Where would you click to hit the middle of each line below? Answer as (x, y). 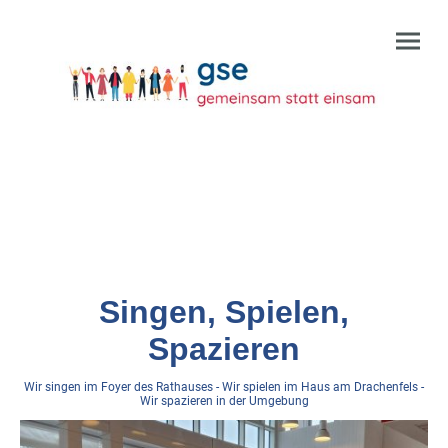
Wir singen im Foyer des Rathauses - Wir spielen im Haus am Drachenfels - (224, 387)
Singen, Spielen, (224, 312)
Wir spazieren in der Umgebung (224, 401)
